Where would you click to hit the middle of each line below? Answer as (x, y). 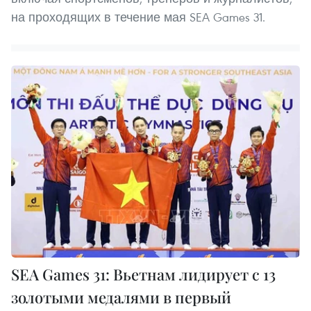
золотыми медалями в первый (121, 297)
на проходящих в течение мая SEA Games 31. (138, 17)
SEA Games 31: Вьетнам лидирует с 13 (143, 274)
